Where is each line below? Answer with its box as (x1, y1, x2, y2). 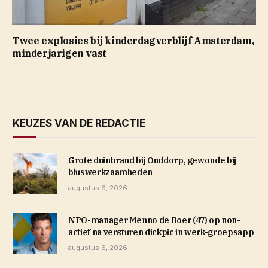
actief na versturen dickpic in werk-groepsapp (68, 226, 254, 237)
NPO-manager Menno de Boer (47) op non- (68, 214, 240, 226)
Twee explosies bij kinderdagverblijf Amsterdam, (12, 34, 254, 47)
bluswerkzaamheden (68, 166, 153, 178)
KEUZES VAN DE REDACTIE (13, 117, 145, 129)
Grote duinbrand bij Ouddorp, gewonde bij (68, 154, 236, 166)
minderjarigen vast (12, 47, 106, 59)
